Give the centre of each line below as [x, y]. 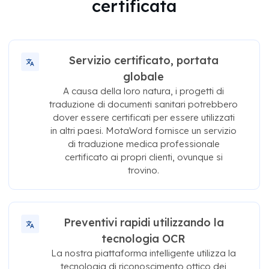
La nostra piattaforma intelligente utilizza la [144, 253]
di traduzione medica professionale [144, 144]
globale [144, 77]
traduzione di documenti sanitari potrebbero [144, 104]
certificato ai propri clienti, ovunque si [144, 157]
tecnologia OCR [144, 239]
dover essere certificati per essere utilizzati [144, 118]
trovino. [144, 171]
